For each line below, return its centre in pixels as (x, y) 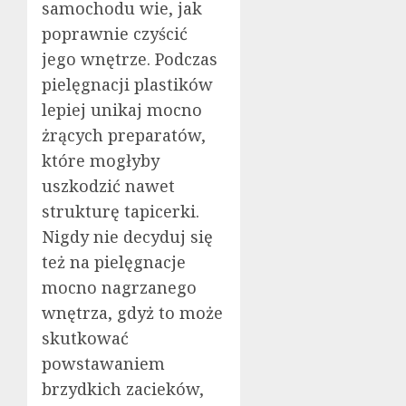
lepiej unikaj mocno (122, 110)
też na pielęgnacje (114, 262)
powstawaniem (103, 364)
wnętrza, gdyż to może (132, 313)
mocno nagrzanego (119, 288)
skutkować (85, 338)
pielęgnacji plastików (127, 85)
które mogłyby (101, 161)
